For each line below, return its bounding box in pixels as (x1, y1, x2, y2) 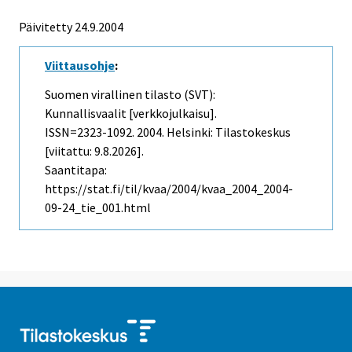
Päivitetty (19, 19, 72, 35)
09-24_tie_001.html (45, 200, 151, 216)
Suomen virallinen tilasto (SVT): (45, 86, 215, 103)
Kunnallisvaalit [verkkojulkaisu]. (45, 105, 217, 122)
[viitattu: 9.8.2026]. (45, 143, 144, 159)
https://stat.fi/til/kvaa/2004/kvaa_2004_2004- (45, 181, 293, 197)
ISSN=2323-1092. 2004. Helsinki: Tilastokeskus (45, 124, 291, 141)
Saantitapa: (45, 162, 107, 178)
